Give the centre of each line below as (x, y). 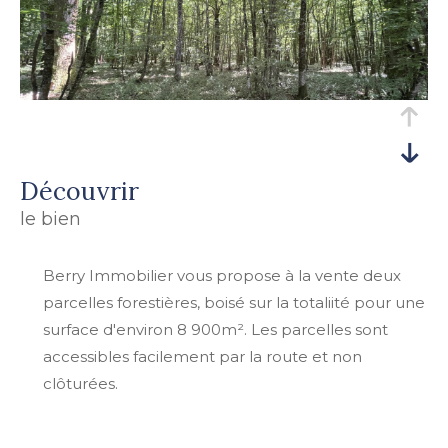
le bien (50, 218)
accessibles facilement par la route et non (202, 356)
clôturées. (82, 383)
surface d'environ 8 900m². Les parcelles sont (215, 329)
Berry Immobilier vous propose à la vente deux (221, 275)
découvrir (89, 190)
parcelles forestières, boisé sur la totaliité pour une (233, 302)
